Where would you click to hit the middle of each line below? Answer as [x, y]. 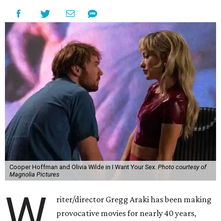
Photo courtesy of [182, 167]
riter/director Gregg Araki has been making [134, 200]
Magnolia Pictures [34, 175]
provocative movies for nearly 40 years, [127, 213]
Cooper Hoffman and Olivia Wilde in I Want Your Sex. [83, 167]
